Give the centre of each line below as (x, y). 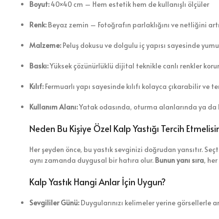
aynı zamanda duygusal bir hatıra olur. (92, 160)
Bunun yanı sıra (179, 160)
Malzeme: (45, 45)
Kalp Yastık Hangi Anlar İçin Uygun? (98, 181)
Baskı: (39, 66)
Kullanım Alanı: (54, 107)
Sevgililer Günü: (54, 202)
